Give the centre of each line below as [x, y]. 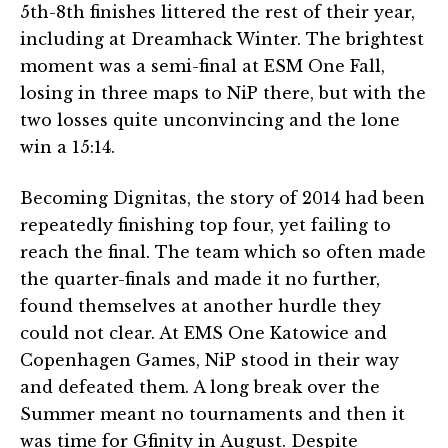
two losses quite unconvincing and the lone [210, 119]
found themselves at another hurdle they [200, 305]
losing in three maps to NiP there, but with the [223, 92]
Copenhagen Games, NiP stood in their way [209, 359]
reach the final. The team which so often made [223, 251]
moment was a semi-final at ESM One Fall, [202, 65]
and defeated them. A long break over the [200, 386]
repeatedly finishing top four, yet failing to [205, 224]
